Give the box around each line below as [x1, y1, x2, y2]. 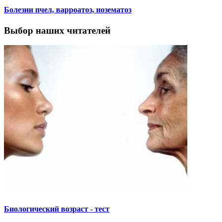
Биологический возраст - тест [4, 204, 110, 213]
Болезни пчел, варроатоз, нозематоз [4, 5, 131, 14]
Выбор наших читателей [4, 25, 111, 36]
